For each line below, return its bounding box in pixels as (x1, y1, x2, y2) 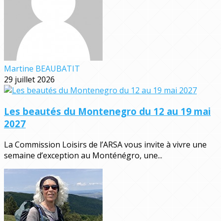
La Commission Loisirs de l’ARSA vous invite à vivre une (4, 139, 207, 150)
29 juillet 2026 (4, 74, 55, 85)
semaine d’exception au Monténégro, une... (4, 149, 162, 161)
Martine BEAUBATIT (4, 63, 80, 74)
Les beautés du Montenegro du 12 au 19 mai (4, 105, 211, 118)
